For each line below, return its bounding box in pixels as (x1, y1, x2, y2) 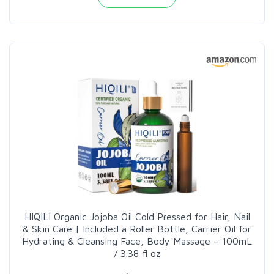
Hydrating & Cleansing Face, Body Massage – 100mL (22, 235, 252, 246)
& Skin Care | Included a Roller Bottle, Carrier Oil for (23, 223, 251, 234)
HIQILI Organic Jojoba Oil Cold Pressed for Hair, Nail (24, 210, 250, 222)
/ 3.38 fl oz (113, 247, 161, 259)
